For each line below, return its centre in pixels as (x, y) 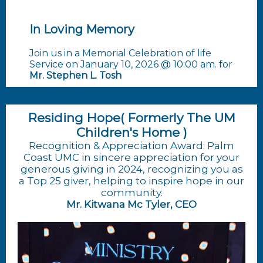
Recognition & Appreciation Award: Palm (131, 146)
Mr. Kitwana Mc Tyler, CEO (131, 204)
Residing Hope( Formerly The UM (131, 118)
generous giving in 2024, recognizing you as (131, 169)
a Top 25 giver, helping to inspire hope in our (131, 181)
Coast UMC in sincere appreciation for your (131, 157)
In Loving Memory (82, 29)
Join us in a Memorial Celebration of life (120, 53)
